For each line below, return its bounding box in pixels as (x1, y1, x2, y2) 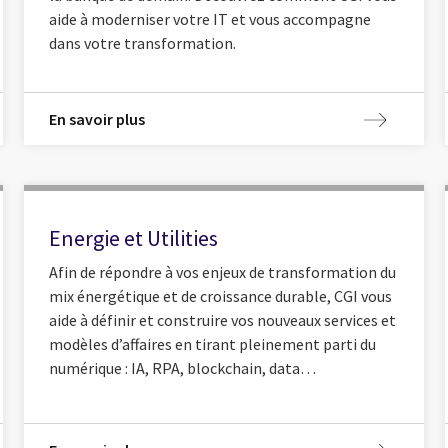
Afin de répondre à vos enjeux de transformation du (49, 261, 397, 282)
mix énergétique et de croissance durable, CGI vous (49, 285, 393, 306)
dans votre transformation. (49, 32, 237, 53)
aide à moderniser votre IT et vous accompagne (49, 8, 372, 29)
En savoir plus (49, 108, 146, 129)
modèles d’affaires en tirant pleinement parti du (49, 333, 377, 354)
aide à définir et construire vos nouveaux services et (49, 309, 397, 330)
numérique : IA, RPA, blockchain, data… (49, 357, 317, 378)
